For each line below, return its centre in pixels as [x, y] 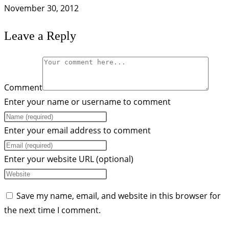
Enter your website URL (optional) [69, 159]
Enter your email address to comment [77, 130]
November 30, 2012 [41, 8]
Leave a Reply [40, 36]
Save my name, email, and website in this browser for [119, 196]
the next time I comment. [52, 210]
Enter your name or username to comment [87, 101]
